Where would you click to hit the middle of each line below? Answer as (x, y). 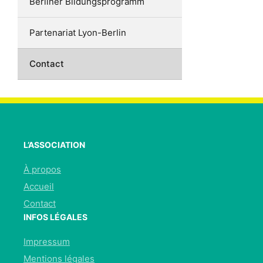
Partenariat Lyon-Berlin (78, 33)
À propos (42, 170)
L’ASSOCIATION (54, 145)
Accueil (39, 187)
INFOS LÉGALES (55, 217)
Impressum (47, 242)
